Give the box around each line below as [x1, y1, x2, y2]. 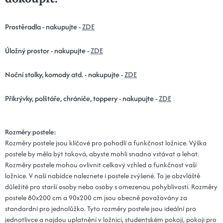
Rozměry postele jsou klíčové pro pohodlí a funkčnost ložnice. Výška [5, 137, 207, 148]
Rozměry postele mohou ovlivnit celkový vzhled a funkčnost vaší [5, 159, 197, 170]
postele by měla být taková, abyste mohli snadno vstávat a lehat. [5, 148, 199, 159]
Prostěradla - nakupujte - [5, 21, 82, 32]
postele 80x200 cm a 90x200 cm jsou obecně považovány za [5, 192, 187, 203]
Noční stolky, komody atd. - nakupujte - [5, 69, 124, 80]
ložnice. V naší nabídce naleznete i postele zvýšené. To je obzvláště [5, 170, 200, 181]
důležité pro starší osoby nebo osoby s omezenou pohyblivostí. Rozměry [5, 181, 218, 192]
